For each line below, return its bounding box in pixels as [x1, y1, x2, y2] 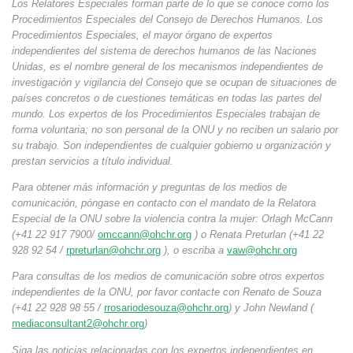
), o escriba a [161, 244, 227, 257]
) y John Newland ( [229, 302, 314, 314]
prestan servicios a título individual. [12, 155, 173, 168]
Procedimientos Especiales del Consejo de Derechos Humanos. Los [12, 13, 323, 26]
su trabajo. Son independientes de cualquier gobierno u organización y [12, 139, 331, 152]
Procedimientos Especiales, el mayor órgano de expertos [12, 29, 273, 42]
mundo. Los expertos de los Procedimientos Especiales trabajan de [12, 108, 320, 121]
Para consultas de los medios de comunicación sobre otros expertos [12, 270, 325, 283]
